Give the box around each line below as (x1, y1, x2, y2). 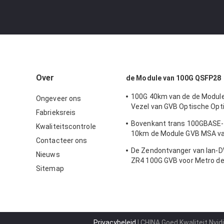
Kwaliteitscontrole (36, 122, 96, 130)
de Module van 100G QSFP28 (126, 74, 221, 82)
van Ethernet (131, 166, 173, 174)
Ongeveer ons (36, 94, 81, 102)
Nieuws (36, 150, 60, 158)
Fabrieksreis (36, 108, 76, 116)
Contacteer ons (36, 136, 87, 144)
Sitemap (36, 164, 64, 172)
